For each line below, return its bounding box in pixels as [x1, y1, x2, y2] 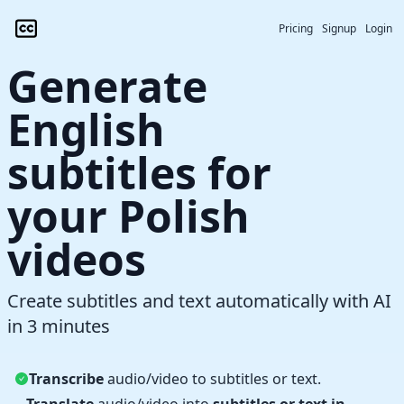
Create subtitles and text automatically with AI [7, 289, 391, 313]
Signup [322, 21, 356, 36]
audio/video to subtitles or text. [104, 369, 321, 389]
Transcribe [29, 369, 104, 389]
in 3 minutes [7, 314, 110, 338]
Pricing [279, 21, 313, 36]
